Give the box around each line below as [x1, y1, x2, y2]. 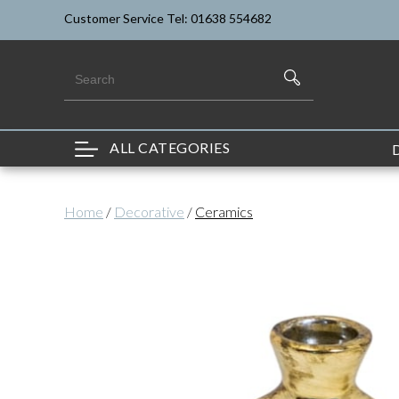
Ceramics [195, 202, 253, 220]
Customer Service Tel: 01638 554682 [64, 11, 272, 26]
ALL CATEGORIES [106, 138, 231, 156]
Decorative [114, 202, 184, 220]
